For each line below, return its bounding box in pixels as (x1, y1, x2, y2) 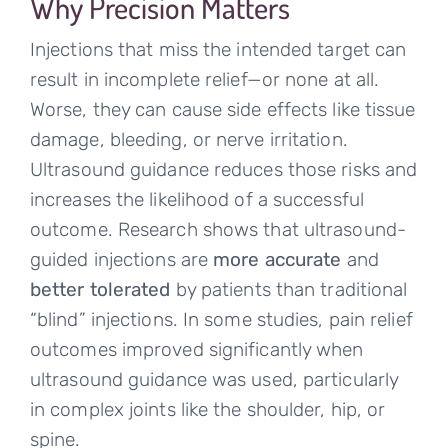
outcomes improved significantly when (29, 338, 364, 362)
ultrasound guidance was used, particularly (29, 368, 399, 392)
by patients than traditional (170, 278, 408, 302)
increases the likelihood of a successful (29, 188, 364, 212)
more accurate (213, 248, 342, 272)
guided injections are (29, 248, 214, 272)
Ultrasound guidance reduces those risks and (29, 158, 418, 182)
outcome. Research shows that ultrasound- (29, 218, 406, 242)
